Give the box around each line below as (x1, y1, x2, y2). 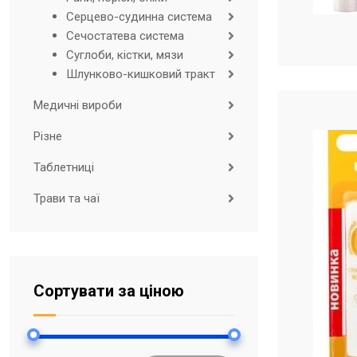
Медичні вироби (33, 98, 122, 112)
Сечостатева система (65, 29, 184, 43)
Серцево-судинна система (65, 10, 212, 24)
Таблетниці (33, 160, 94, 175)
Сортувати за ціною (33, 281, 184, 300)
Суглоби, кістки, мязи (65, 48, 183, 62)
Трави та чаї (33, 191, 100, 206)
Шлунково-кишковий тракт (65, 67, 215, 81)
